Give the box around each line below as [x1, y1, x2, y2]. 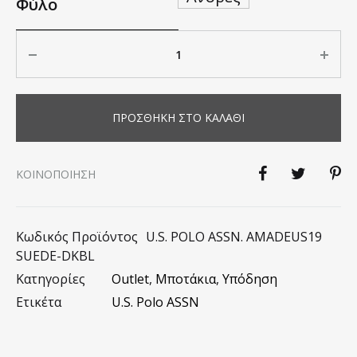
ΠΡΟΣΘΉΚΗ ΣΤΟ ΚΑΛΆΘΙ [112, 110, 245, 125]
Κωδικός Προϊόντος [16, 228, 138, 245]
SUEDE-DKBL [16, 247, 95, 265]
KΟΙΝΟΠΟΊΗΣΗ [16, 166, 96, 182]
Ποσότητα [16, 31, 77, 49]
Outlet [112, 270, 149, 288]
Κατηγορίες [16, 270, 85, 288]
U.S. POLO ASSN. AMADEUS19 [146, 228, 322, 245]
